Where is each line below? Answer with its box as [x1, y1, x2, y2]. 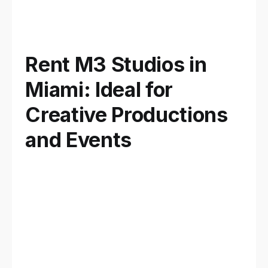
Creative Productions [25, 102, 228, 127]
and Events [25, 127, 132, 152]
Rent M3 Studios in [25, 51, 207, 77]
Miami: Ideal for [25, 77, 173, 102]
